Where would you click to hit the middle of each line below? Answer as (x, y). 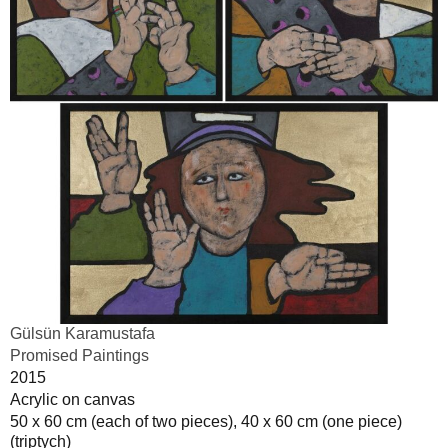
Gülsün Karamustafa (82, 333)
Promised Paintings (79, 355)
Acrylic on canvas (72, 399)
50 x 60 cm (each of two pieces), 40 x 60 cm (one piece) (206, 421)
